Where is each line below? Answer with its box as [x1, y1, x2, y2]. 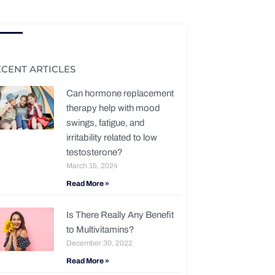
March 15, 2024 [66, 161, 118, 171]
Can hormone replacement [66, 88, 174, 99]
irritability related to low [66, 133, 157, 143]
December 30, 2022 [66, 239, 133, 248]
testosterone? [66, 147, 123, 158]
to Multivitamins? [66, 225, 134, 235]
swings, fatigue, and [66, 118, 145, 128]
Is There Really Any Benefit [66, 210, 174, 220]
